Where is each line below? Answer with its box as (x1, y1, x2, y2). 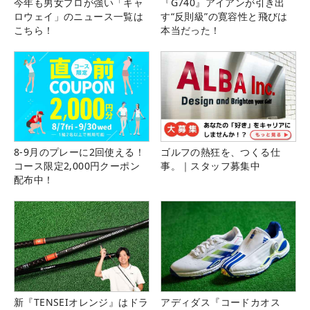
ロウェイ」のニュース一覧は (14, 10, 144, 24)
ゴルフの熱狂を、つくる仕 (161, 145, 280, 159)
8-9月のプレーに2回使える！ (14, 145, 145, 159)
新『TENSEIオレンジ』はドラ (14, 295, 149, 309)
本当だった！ (161, 24, 221, 37)
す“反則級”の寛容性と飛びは (161, 10, 288, 24)
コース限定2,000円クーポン (14, 159, 140, 173)
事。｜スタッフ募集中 (161, 159, 261, 173)
